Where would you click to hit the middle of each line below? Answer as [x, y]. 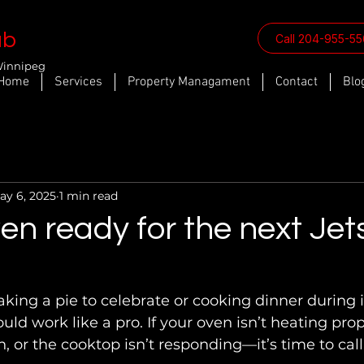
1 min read [89, 195]
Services [78, 82]
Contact [296, 82]
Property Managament [188, 82]
